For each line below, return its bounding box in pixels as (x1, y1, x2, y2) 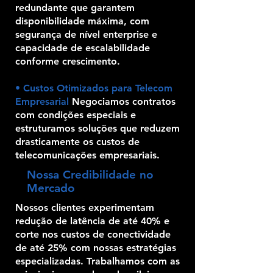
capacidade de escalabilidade (15, 42, 150, 54)
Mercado (27, 181, 75, 195)
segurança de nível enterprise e (15, 29, 157, 40)
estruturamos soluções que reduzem (15, 122, 180, 134)
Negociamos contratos (72, 96, 175, 107)
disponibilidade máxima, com (15, 15, 149, 27)
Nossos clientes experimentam (15, 202, 154, 213)
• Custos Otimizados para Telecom (15, 82, 172, 94)
